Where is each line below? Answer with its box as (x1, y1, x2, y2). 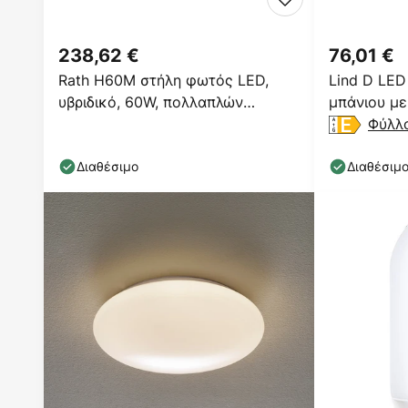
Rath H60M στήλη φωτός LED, (58, 70, 269, 90)
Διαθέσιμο (76, 158, 138, 175)
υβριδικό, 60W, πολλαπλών (58, 92, 243, 112)
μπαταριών (58, 114, 134, 134)
